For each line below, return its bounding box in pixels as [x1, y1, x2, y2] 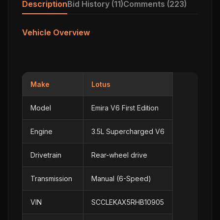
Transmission [30, 174, 72, 183]
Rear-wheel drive [91, 150, 147, 159]
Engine [30, 127, 53, 136]
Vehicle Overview [22, 27, 90, 38]
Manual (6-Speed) [91, 174, 151, 183]
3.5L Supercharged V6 [91, 127, 165, 136]
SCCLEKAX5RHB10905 [91, 197, 164, 206]
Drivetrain [30, 150, 61, 159]
